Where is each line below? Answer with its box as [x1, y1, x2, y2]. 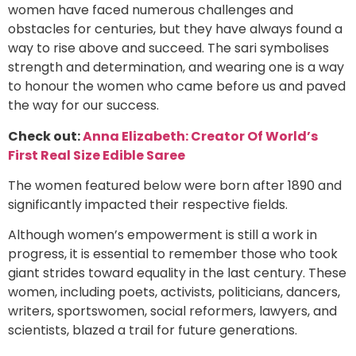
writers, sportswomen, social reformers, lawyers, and [8, 302, 337, 321]
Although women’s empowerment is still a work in [8, 226, 317, 245]
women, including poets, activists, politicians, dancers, [8, 283, 340, 302]
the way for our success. [8, 96, 159, 115]
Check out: [8, 126, 83, 145]
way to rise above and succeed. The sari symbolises [8, 39, 329, 58]
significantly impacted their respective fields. [8, 195, 288, 215]
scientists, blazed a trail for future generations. [8, 321, 297, 340]
